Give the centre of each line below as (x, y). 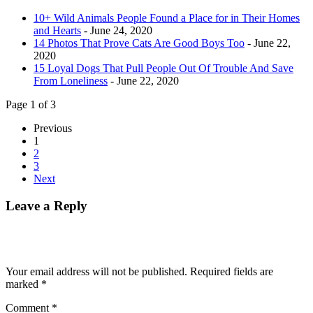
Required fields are (232, 272)
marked (23, 284)
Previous (53, 128)
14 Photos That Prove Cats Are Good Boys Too (139, 43)
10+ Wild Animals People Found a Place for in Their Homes (167, 17)
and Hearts (57, 30)
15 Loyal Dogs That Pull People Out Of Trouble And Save (163, 68)
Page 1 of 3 (31, 104)
